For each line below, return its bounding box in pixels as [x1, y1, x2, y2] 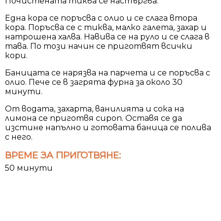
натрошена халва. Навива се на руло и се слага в [5, 32, 210, 41]
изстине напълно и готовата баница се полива [5, 122, 211, 132]
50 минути [5, 163, 53, 173]
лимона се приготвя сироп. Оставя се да [5, 113, 182, 123]
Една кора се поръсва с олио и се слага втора [5, 13, 197, 23]
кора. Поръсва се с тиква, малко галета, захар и [5, 22, 207, 32]
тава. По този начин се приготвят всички [5, 41, 192, 51]
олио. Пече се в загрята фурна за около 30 [5, 77, 183, 87]
